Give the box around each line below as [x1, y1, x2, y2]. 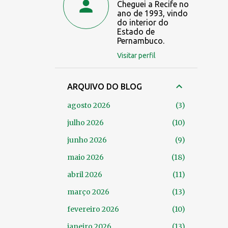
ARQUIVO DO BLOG [67, 81, 142, 91]
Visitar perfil [117, 51, 156, 60]
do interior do [117, 17, 168, 27]
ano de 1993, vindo [117, 8, 188, 18]
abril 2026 [67, 169, 102, 179]
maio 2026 [67, 152, 104, 162]
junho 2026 [67, 135, 107, 145]
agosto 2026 [67, 100, 110, 110]
